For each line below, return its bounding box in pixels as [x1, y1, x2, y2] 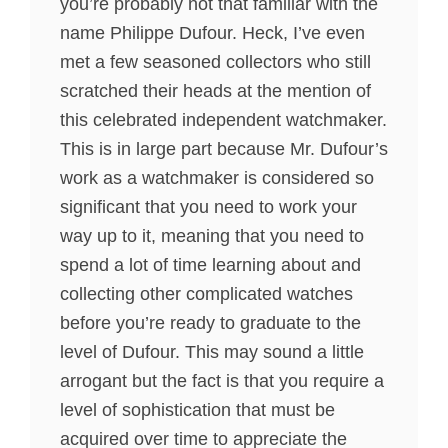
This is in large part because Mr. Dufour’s [60, 139, 388, 159]
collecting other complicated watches [60, 284, 353, 304]
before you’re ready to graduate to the [60, 313, 361, 333]
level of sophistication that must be [60, 400, 335, 420]
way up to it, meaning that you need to [60, 226, 364, 246]
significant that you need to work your [60, 197, 357, 217]
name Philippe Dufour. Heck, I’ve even [60, 23, 365, 43]
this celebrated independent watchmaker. [60, 110, 387, 130]
